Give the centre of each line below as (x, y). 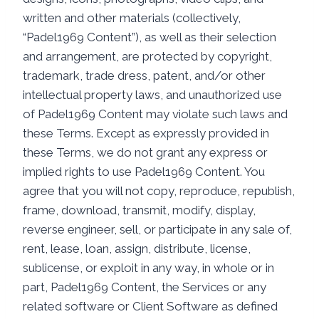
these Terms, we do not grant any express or (145, 152)
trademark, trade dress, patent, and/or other (144, 75)
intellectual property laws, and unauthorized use (152, 95)
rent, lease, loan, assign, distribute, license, (137, 249)
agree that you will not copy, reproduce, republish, (159, 191)
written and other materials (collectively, (132, 18)
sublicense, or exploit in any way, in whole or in (148, 268)
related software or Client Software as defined (150, 306)
